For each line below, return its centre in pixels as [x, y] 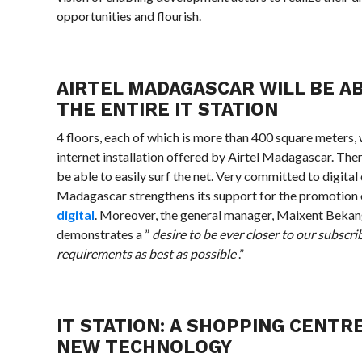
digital [76, 215]
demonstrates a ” [105, 234]
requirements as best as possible [148, 253]
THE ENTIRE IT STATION [168, 109]
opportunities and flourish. [129, 16]
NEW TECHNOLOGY [145, 347]
